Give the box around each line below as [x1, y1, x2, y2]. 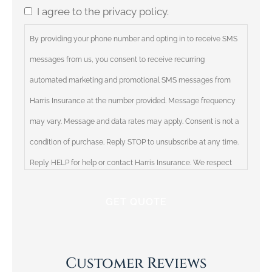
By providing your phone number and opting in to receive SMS [30, 35, 237, 44]
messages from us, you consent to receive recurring [30, 55, 205, 64]
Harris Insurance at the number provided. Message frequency [30, 97, 236, 106]
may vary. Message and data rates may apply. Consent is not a [30, 117, 239, 126]
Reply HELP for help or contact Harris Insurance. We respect [30, 158, 232, 168]
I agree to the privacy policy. [37, 5, 169, 18]
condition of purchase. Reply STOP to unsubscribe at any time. [30, 138, 239, 147]
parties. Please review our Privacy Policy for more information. [30, 200, 237, 209]
